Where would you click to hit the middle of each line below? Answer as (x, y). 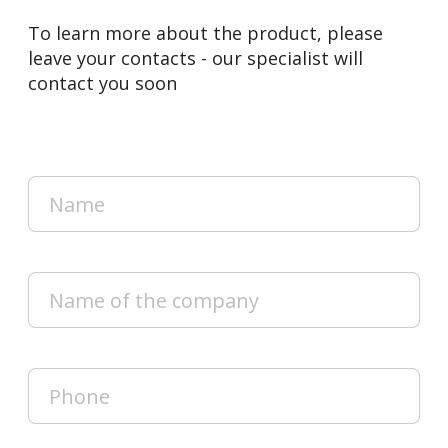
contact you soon (102, 83)
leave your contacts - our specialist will (195, 58)
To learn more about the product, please (205, 33)
